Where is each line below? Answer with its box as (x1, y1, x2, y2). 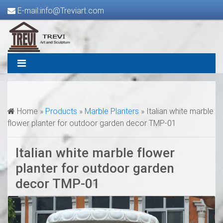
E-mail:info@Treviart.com (15, 5, 104, 15)
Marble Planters (85, 106, 139, 116)
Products (45, 106, 77, 116)
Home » (15, 106, 45, 116)
